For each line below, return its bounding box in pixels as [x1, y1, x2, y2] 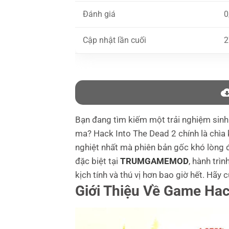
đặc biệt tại [75, 156, 120, 167]
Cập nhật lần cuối [83, 35, 146, 45]
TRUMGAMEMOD [120, 156, 189, 167]
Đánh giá [83, 9, 116, 19]
